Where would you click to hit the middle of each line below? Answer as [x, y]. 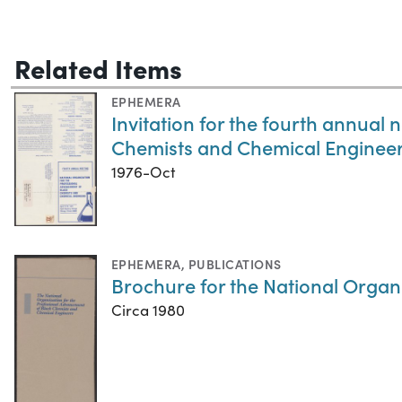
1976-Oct [143, 171]
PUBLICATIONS [235, 263]
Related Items [98, 67]
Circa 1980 [148, 310]
